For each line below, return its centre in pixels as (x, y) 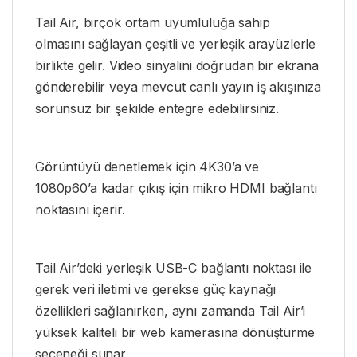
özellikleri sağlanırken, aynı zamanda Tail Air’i (171, 310)
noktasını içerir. (80, 210)
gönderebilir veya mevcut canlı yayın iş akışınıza (178, 87)
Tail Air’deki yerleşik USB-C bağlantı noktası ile (174, 267)
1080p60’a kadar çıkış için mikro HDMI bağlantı (176, 188)
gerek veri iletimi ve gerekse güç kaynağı (156, 289)
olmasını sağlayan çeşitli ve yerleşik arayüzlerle (176, 44)
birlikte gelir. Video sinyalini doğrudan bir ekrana (177, 66)
